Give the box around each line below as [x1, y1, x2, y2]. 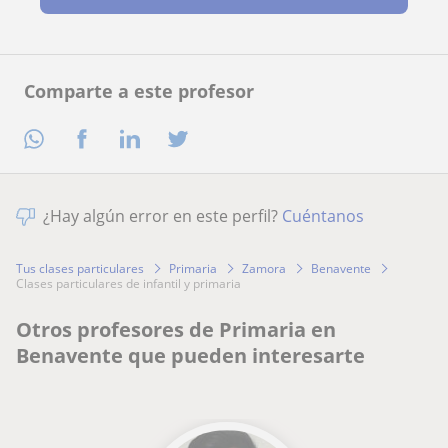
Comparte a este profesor [24, 79, 254, 104]
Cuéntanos [282, 205, 364, 228]
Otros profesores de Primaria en [16, 316, 336, 344]
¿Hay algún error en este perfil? [43, 205, 282, 228]
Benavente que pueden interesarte [16, 342, 365, 370]
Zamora [242, 259, 286, 277]
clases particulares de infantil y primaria [24, 275, 241, 293]
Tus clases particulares [16, 259, 144, 277]
